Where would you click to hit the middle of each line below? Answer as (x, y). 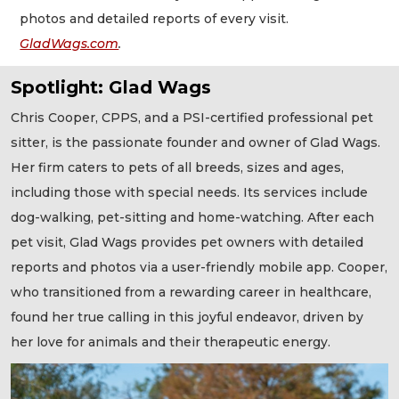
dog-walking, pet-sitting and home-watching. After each (192, 217)
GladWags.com (69, 44)
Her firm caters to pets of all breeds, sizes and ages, (177, 167)
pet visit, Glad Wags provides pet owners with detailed (187, 242)
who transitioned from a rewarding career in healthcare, (191, 292)
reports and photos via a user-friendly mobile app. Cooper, (199, 267)
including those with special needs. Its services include (189, 192)
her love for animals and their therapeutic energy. (171, 342)
